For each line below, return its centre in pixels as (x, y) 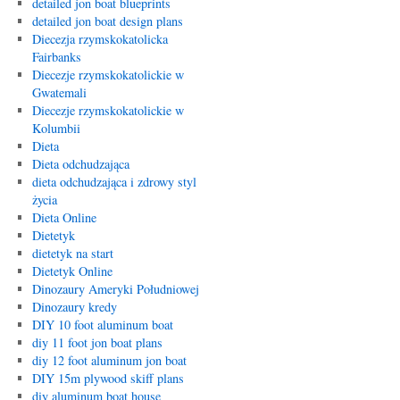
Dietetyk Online (72, 271)
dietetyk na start (72, 253)
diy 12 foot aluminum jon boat (109, 360)
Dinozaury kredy (74, 307)
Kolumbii (56, 128)
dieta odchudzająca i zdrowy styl (114, 182)
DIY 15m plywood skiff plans (108, 378)
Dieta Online (64, 217)
